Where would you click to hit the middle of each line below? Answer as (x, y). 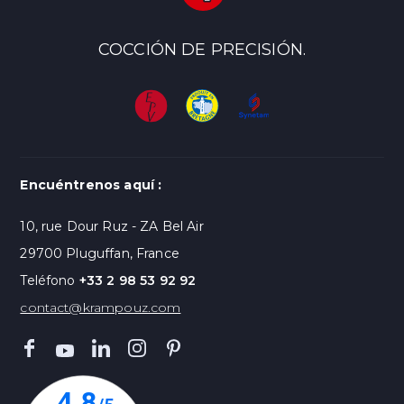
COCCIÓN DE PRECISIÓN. (202, 50)
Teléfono (50, 281)
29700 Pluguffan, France (100, 254)
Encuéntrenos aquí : (91, 185)
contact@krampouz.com (101, 308)
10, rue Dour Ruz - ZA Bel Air (112, 227)
